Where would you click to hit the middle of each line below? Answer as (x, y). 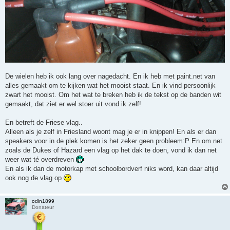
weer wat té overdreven (41, 159)
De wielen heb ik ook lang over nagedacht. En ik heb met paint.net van (110, 76)
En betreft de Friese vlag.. (44, 122)
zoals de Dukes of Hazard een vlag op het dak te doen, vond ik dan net (111, 150)
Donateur (43, 207)
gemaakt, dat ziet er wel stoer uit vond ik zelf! (73, 104)
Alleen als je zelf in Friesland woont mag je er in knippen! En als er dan (111, 131)
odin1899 (43, 201)
